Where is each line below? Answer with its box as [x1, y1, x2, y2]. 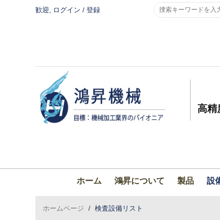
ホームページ [43, 204, 84, 212]
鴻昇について [114, 176, 165, 186]
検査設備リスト [95, 204, 143, 212]
